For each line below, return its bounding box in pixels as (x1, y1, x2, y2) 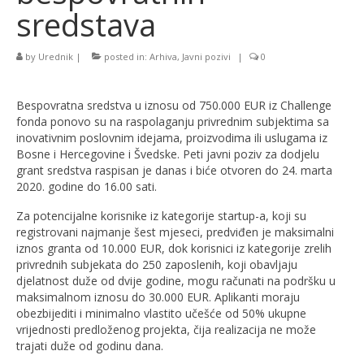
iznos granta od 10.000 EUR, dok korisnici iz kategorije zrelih (16, 240, 331, 256)
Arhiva (149, 50, 177, 63)
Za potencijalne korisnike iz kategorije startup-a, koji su (16, 208, 306, 223)
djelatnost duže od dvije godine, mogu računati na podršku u (16, 273, 336, 288)
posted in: (102, 50, 149, 63)
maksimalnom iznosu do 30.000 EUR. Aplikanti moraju (16, 289, 300, 305)
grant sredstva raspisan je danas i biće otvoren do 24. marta (16, 162, 332, 178)
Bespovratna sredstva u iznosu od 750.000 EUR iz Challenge (16, 97, 331, 113)
